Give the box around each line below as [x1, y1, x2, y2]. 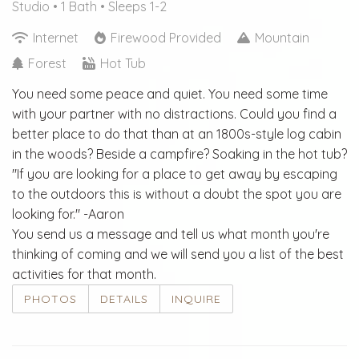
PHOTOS [24, 291, 77, 306]
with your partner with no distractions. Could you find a [12, 105, 337, 122]
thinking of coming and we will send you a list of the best [12, 245, 344, 262]
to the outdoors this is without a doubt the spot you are [12, 185, 341, 202]
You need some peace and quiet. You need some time [12, 85, 328, 102]
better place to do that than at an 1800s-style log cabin [12, 125, 341, 142]
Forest [25, 54, 70, 71]
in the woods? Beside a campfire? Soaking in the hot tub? [12, 145, 347, 162]
